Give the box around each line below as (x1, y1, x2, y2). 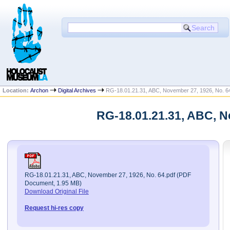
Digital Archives (58, 87, 97, 94)
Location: (3, 87, 31, 94)
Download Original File (24, 188, 89, 195)
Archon (30, 87, 49, 94)
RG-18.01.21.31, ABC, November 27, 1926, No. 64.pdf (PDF (24, 171, 191, 178)
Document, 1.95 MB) (24, 180, 82, 186)
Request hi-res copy (24, 204, 84, 211)
